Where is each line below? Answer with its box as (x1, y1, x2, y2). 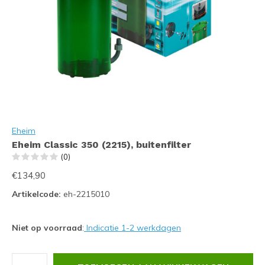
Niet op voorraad (12, 222, 82, 233)
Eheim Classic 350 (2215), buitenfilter (12, 139, 191, 150)
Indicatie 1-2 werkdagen (84, 222, 181, 233)
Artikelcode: (12, 189, 61, 199)
